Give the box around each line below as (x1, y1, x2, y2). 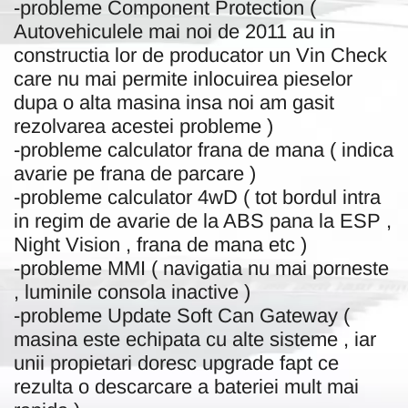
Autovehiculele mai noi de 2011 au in (14, 19, 335, 43)
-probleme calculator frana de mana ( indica (14, 138, 393, 161)
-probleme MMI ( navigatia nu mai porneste (14, 256, 389, 280)
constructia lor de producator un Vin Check (14, 43, 387, 66)
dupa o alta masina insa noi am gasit (14, 90, 334, 114)
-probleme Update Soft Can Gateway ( (14, 303, 350, 327)
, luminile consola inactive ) (14, 280, 250, 303)
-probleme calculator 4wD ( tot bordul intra (14, 185, 381, 209)
